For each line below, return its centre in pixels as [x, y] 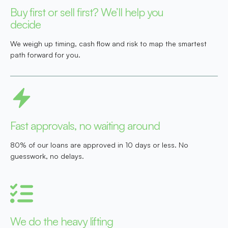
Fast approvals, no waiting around [85, 126]
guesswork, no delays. [47, 156]
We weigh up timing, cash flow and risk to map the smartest [108, 44]
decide [25, 24]
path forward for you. [45, 55]
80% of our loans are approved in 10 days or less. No [99, 145]
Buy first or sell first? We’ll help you [87, 12]
